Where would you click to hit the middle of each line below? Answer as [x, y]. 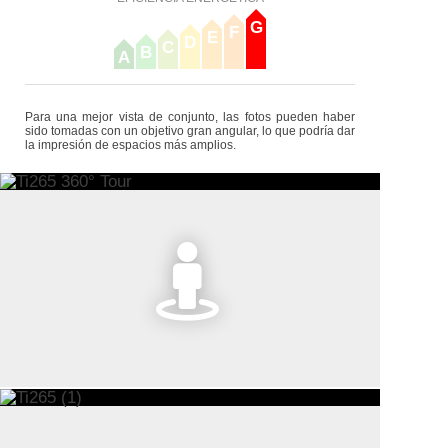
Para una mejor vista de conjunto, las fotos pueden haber [190, 117]
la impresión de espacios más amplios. [130, 145]
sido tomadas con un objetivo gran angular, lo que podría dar [190, 131]
